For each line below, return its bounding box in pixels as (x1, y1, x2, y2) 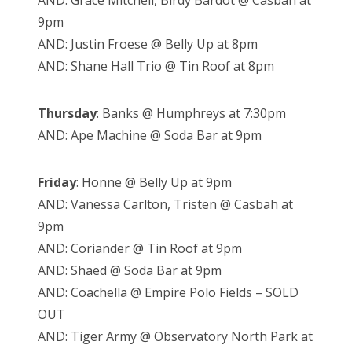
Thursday (38, 104, 97, 123)
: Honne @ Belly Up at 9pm (76, 174, 232, 192)
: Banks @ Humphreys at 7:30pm (97, 104, 286, 123)
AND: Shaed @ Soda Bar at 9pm (38, 262, 222, 280)
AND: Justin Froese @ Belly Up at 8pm (38, 35, 258, 53)
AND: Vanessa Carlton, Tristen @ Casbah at (38, 196, 293, 214)
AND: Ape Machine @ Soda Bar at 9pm (38, 126, 262, 145)
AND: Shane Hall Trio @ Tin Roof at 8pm (38, 57, 274, 75)
